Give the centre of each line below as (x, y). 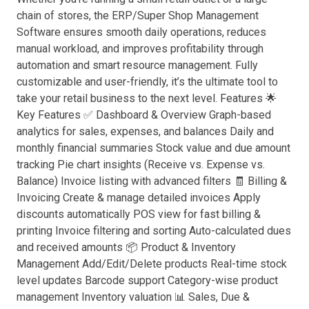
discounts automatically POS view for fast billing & (139, 214)
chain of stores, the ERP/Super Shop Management (138, 15)
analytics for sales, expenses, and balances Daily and (145, 131)
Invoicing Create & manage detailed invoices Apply (139, 197)
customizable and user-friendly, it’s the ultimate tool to (147, 81)
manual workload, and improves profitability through (140, 48)
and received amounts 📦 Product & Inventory (126, 247)
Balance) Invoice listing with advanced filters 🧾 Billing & (152, 181)
